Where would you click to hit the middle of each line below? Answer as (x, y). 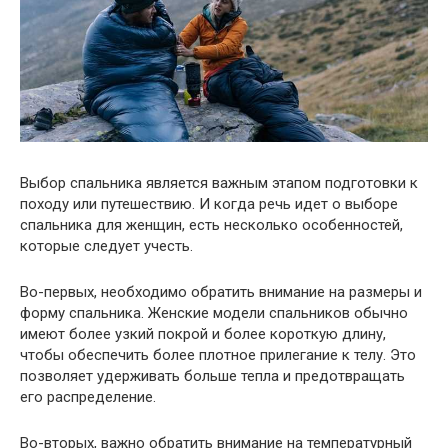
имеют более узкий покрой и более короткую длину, (203, 334)
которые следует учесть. (106, 246)
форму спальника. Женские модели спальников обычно (214, 313)
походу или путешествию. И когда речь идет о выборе (209, 204)
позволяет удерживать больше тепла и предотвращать (212, 376)
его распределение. (88, 397)
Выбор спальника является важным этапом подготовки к (219, 183)
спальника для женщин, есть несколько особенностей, (211, 225)
